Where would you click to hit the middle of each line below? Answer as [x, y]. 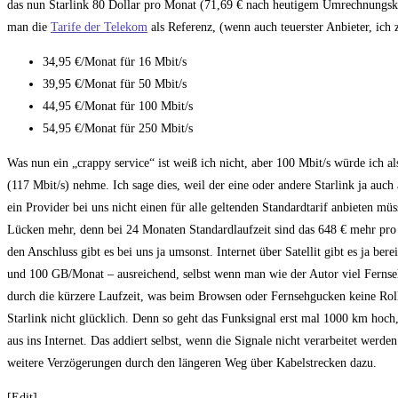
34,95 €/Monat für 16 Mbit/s [115, 62]
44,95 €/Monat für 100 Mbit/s [118, 107]
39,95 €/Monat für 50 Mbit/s [115, 84]
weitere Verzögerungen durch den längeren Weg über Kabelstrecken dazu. [192, 363]
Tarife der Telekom [99, 28]
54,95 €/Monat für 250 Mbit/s [118, 129]
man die [29, 28]
